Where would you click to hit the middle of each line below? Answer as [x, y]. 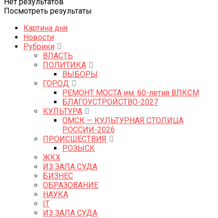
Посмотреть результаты [48, 11]
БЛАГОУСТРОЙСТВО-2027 [110, 102]
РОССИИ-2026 [89, 129]
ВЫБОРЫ [80, 74]
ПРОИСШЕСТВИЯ [75, 139]
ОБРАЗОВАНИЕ [71, 185]
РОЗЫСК [79, 148]
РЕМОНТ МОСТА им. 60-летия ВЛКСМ [131, 92]
